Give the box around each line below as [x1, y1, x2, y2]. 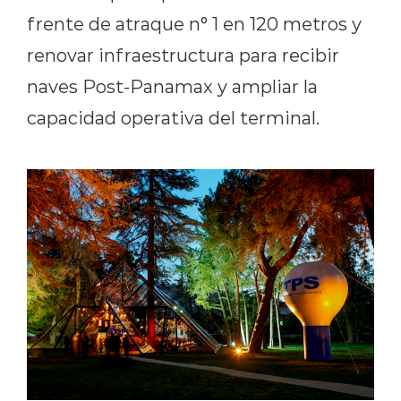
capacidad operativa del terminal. [27, 106, 320, 129]
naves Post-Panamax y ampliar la [27, 74, 318, 98]
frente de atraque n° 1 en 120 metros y [27, 12, 362, 35]
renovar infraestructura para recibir [27, 43, 339, 66]
